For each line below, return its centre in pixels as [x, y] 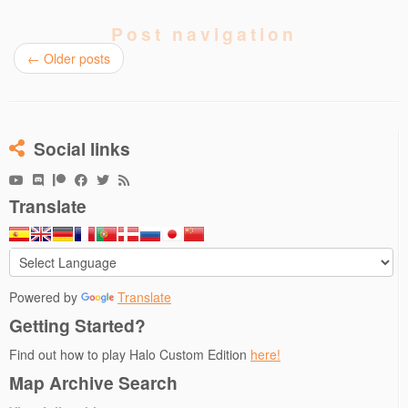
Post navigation [204, 34]
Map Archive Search [93, 382]
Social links [82, 148]
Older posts [75, 58]
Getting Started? [77, 325]
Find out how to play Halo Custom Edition [130, 354]
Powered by [45, 297]
